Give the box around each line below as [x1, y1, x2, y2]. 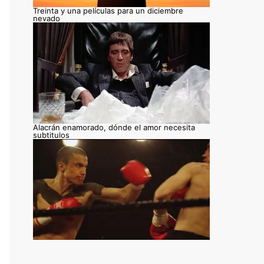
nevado [33, 14, 60, 24]
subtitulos [33, 130, 70, 140]
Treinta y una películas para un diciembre [33, 6, 183, 16]
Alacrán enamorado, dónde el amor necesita [33, 122, 195, 132]
